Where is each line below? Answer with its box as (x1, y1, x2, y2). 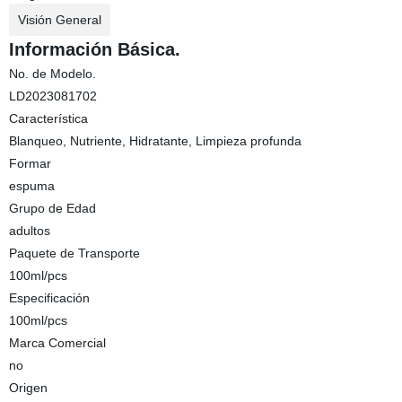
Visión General (17, 13, 101, 27)
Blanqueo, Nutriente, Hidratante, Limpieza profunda (8, 134, 301, 148)
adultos (8, 223, 50, 238)
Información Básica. (8, 39, 180, 59)
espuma (8, 179, 55, 193)
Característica (8, 111, 88, 126)
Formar (8, 156, 51, 170)
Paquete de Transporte (8, 246, 140, 260)
